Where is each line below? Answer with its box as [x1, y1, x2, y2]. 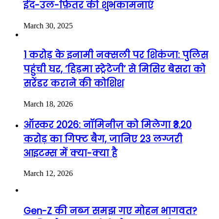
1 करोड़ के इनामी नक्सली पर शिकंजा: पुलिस [23, 48, 208, 62]
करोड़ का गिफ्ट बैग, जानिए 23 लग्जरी [23, 132, 182, 146]
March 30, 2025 [23, 21, 73, 30]
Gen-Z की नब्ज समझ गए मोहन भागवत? [23, 204, 197, 218]
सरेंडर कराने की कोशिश [23, 77, 124, 90]
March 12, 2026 [23, 169, 73, 178]
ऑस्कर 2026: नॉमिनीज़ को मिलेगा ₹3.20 [23, 118, 192, 131]
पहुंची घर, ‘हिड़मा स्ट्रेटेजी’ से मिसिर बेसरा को [23, 63, 205, 76]
